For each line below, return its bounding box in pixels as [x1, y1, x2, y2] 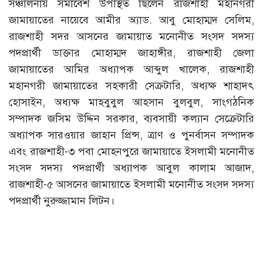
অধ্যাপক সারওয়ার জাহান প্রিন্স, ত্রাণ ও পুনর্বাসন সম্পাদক [9, 128, 254, 141]
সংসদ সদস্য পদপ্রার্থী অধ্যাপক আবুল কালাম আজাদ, [9, 161, 254, 174]
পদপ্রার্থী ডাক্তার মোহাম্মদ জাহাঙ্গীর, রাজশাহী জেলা [9, 46, 254, 59]
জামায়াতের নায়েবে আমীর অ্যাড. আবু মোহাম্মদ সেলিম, [9, 13, 254, 26]
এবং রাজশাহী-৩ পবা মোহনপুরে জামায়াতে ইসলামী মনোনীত [9, 144, 254, 158]
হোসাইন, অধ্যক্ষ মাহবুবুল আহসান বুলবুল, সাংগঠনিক [9, 95, 254, 109]
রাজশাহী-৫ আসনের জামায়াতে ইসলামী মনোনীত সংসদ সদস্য [9, 177, 254, 191]
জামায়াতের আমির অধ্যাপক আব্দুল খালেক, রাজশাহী [9, 62, 254, 76]
